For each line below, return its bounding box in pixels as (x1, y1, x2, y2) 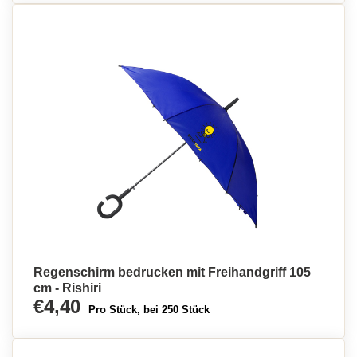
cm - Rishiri (33, 281, 101, 295)
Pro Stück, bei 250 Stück (88, 304, 210, 316)
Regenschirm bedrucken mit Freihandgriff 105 (33, 265, 311, 279)
